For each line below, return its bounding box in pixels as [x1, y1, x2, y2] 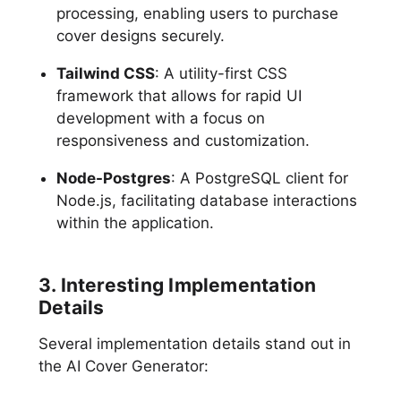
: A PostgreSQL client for [170, 168, 348, 187]
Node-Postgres [55, 168, 171, 187]
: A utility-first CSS [154, 64, 287, 82]
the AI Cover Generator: [38, 356, 209, 375]
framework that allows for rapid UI [55, 86, 302, 105]
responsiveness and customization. [55, 131, 310, 149]
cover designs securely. [55, 26, 225, 45]
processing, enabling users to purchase [55, 4, 338, 22]
